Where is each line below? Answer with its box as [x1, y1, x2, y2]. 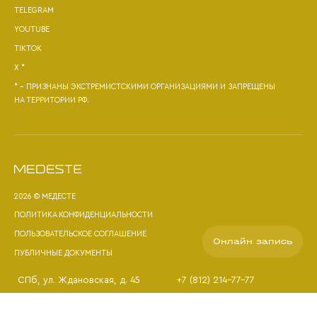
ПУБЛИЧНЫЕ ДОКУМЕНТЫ [14, 249, 113, 257]
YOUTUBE [14, 25, 50, 33]
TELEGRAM [14, 6, 54, 14]
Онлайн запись [213, 236, 292, 246]
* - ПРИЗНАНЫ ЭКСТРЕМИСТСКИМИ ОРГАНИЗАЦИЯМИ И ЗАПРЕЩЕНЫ [14, 83, 275, 91]
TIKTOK [14, 45, 42, 52]
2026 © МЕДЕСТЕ [14, 192, 76, 200]
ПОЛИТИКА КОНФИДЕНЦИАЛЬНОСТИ [14, 211, 153, 219]
